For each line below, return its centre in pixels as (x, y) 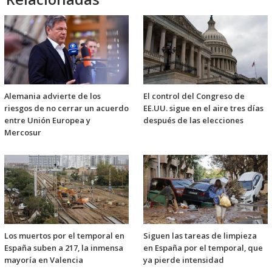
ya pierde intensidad (184, 260)
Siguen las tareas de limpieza (200, 236)
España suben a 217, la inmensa (64, 248)
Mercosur (23, 133)
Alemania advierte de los (53, 96)
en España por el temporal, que (203, 248)
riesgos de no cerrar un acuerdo (66, 108)
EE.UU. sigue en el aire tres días (203, 108)
